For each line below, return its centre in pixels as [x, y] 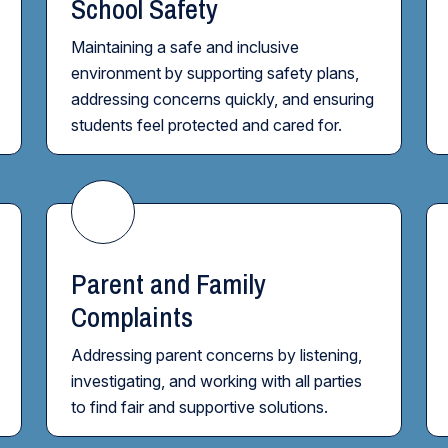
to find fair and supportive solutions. [199, 407]
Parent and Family [168, 284]
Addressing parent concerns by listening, [216, 355]
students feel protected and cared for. [206, 125]
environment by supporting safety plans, [215, 73]
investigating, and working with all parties [216, 381]
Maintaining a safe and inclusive [185, 47]
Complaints [132, 317]
